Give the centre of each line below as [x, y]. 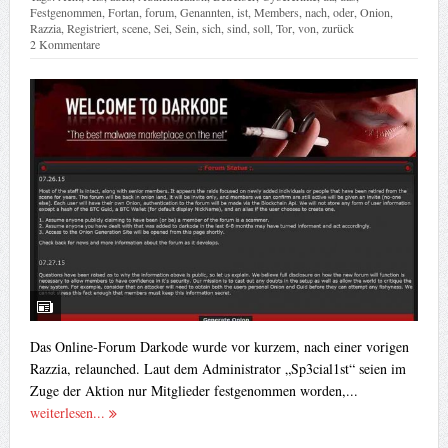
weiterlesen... [69, 413]
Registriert [91, 28]
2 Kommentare [64, 44]
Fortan [123, 12]
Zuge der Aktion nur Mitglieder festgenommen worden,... [193, 391]
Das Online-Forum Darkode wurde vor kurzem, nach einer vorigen [219, 347]
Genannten [205, 12]
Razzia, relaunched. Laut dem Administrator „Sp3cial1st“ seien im [217, 369]
